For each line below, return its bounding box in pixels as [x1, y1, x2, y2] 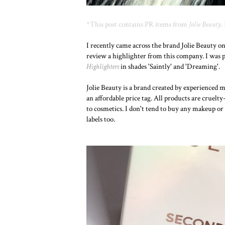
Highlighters [86, 61, 119, 71]
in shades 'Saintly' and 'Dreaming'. [119, 61, 220, 71]
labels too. [86, 114, 115, 124]
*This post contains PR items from [86, 19, 189, 29]
